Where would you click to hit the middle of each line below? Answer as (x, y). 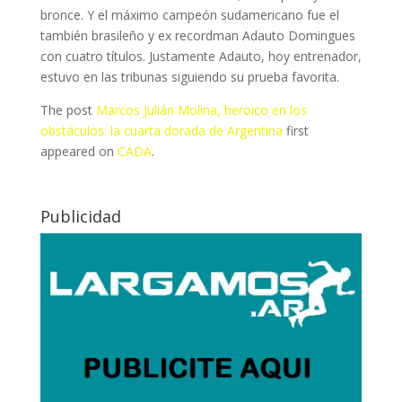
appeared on (79, 151)
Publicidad (80, 216)
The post (68, 110)
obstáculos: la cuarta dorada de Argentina (161, 131)
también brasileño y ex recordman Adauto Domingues (197, 35)
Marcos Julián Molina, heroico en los (201, 110)
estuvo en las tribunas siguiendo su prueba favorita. (189, 77)
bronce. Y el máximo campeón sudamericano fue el (189, 15)
